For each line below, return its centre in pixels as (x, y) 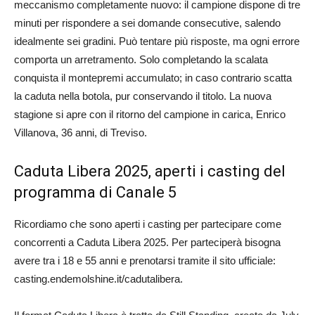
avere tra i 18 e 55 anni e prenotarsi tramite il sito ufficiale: (145, 260)
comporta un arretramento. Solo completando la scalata (141, 59)
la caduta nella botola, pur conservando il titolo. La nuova (143, 96)
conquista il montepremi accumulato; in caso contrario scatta (153, 77)
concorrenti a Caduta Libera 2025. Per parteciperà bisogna (147, 242)
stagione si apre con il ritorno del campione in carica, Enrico (150, 114)
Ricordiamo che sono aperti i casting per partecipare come (148, 224)
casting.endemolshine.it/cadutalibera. (98, 278)
